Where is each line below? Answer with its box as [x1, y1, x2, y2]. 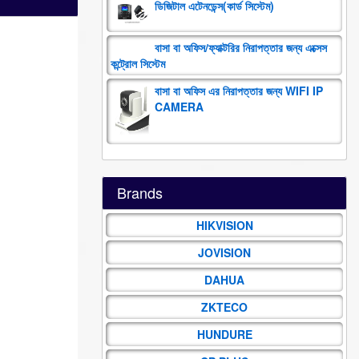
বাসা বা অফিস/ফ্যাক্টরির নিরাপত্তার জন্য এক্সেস [155, 38, 327, 55]
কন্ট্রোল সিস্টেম [111, 54, 165, 71]
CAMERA [155, 98, 204, 115]
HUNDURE [196, 325, 252, 342]
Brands [117, 181, 163, 203]
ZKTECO [201, 298, 248, 315]
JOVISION [198, 244, 251, 260]
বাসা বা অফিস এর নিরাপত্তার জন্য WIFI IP [155, 82, 323, 99]
